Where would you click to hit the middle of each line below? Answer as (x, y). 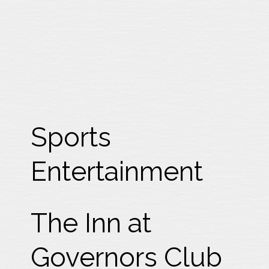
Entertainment (117, 171)
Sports (71, 137)
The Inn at (91, 223)
